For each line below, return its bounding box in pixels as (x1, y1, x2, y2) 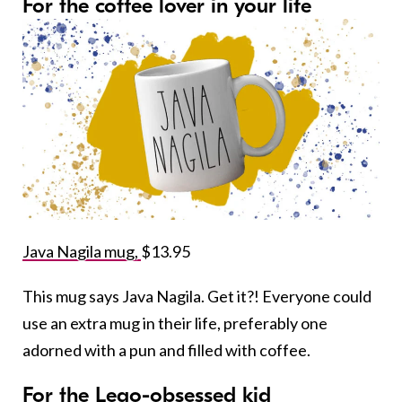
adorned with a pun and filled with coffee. (22, 339, 310, 360)
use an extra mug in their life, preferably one (22, 312, 328, 333)
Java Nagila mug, (22, 240, 141, 261)
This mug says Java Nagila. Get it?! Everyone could (22, 285, 371, 306)
